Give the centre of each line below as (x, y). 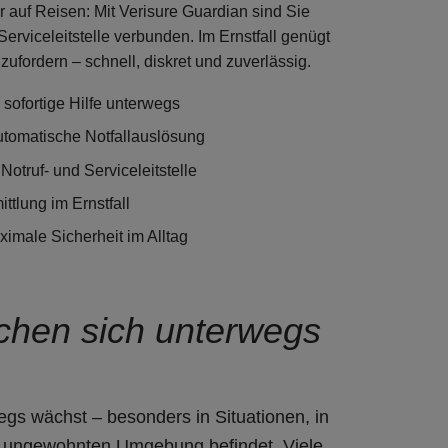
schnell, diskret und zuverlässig (196, 61)
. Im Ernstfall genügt (260, 36)
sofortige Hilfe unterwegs (92, 104)
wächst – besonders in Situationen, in (177, 417)
